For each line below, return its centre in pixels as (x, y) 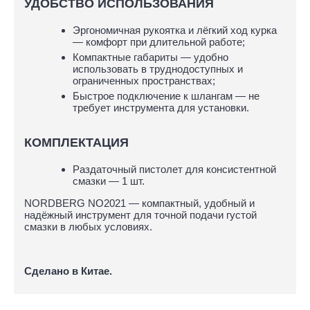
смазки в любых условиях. (88, 226)
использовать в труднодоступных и (158, 69)
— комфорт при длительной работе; (159, 42)
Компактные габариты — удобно (151, 57)
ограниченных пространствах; (144, 80)
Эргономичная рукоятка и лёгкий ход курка (175, 30)
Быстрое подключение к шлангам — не (166, 95)
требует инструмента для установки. (161, 107)
